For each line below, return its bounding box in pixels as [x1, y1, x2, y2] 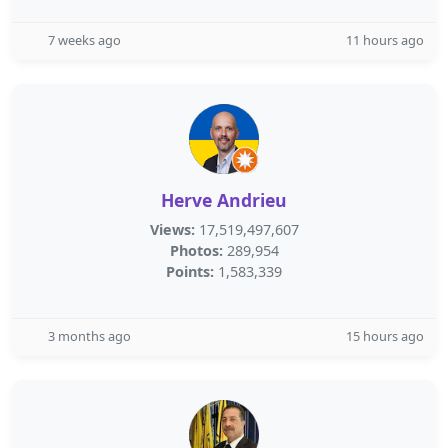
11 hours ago [346, 31, 424, 49]
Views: [149, 220, 195, 239]
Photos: [169, 241, 223, 260]
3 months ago [48, 327, 131, 345]
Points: [166, 262, 214, 281]
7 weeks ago [48, 31, 121, 49]
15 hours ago [346, 327, 424, 345]
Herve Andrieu [161, 188, 287, 212]
